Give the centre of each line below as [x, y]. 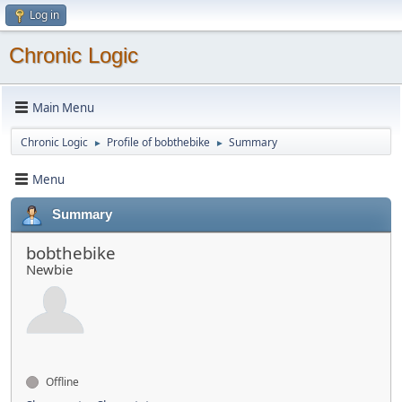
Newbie [49, 269]
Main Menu [63, 107]
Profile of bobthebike [158, 142]
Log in [44, 15]
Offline [61, 382]
